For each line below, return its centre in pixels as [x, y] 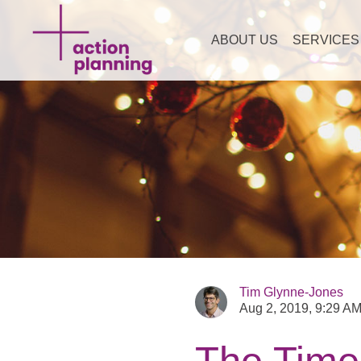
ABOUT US [245, 40]
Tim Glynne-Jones [291, 292]
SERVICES [326, 40]
